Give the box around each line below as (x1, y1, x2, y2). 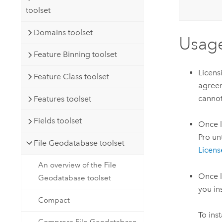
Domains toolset (33, 27, 93, 37)
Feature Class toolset (33, 72, 109, 82)
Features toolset (33, 94, 91, 104)
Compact (38, 195, 70, 205)
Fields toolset (33, 116, 82, 126)
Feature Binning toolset (33, 50, 117, 59)
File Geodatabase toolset (33, 138, 124, 148)
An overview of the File (38, 161, 117, 170)
